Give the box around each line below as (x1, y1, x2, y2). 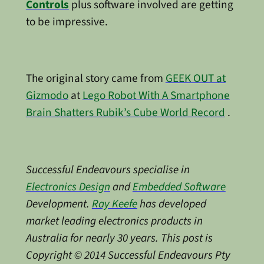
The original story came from (25, 70, 166, 87)
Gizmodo (25, 87, 68, 104)
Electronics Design (25, 178, 110, 195)
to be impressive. (25, 13, 108, 30)
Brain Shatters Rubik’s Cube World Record (25, 104, 225, 121)
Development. (25, 195, 92, 212)
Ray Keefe (91, 195, 137, 212)
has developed (137, 195, 206, 212)
